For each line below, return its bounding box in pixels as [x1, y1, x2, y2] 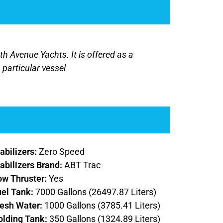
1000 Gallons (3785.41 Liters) [44, 200, 160, 211]
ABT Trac [64, 160, 101, 171]
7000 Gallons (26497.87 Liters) [35, 187, 156, 198]
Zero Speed [38, 146, 85, 157]
